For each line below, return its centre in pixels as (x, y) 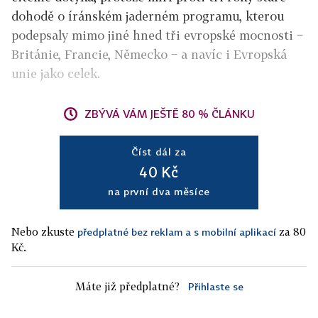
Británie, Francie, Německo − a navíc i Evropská (149, 54)
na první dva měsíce (159, 191)
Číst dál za (159, 152)
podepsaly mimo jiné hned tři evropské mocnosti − (157, 35)
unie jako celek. (56, 73)
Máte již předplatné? (127, 286)
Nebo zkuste (44, 231)
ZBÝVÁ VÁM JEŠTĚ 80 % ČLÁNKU (170, 114)
